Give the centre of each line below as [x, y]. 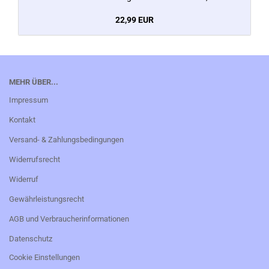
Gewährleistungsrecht [47, 199]
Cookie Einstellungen [44, 257]
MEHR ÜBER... [34, 82]
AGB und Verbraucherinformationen [69, 219]
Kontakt [22, 120]
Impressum [29, 100]
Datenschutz [31, 239]
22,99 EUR [134, 20]
